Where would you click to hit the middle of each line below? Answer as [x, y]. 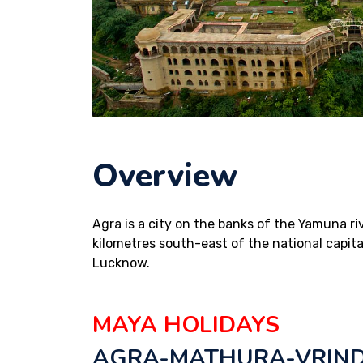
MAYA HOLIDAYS [186, 325]
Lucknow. [121, 263]
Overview [165, 176]
